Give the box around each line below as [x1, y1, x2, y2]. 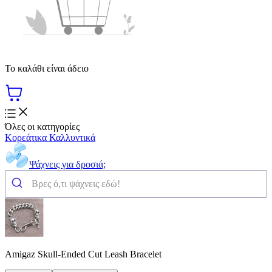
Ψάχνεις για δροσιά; [29, 158, 106, 169]
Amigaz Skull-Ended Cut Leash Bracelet [5, 248, 161, 259]
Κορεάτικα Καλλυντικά [5, 132, 95, 143]
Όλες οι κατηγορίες [5, 121, 80, 132]
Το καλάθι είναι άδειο [5, 63, 89, 73]
